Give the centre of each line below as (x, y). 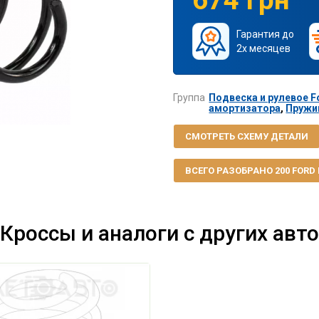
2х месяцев (263, 49)
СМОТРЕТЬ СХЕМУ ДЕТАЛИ (246, 137)
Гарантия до (265, 35)
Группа (189, 98)
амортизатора (245, 109)
